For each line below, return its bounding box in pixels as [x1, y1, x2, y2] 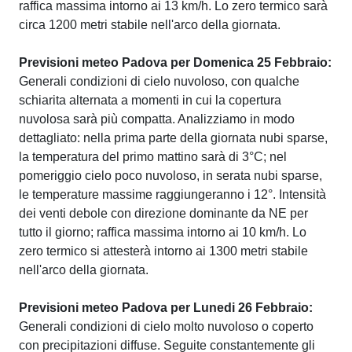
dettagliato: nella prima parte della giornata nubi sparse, [19, 131, 328, 145]
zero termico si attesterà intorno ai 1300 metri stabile [19, 244, 308, 258]
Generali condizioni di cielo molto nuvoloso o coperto [19, 320, 313, 333]
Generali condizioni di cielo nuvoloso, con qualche [19, 75, 299, 88]
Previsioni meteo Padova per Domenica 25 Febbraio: [19, 56, 332, 69]
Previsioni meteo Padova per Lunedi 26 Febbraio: [19, 301, 313, 314]
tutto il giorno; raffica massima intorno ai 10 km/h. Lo [19, 225, 306, 239]
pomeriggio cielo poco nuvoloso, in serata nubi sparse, [19, 169, 322, 182]
